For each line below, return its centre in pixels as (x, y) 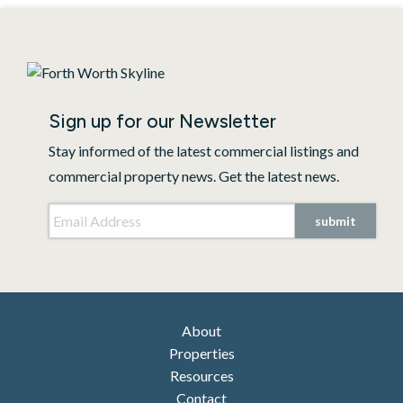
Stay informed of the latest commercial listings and (204, 151)
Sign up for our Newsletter (162, 121)
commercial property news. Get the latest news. (194, 176)
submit (336, 220)
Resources (201, 376)
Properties (201, 353)
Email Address (96, 212)
